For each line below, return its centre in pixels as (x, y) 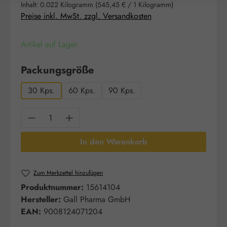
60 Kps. (82, 90)
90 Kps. (122, 90)
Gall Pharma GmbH (97, 200)
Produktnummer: (53, 187)
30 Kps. (41, 90)
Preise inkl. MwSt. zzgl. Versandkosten (86, 16)
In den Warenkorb (113, 142)
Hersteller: (41, 200)
